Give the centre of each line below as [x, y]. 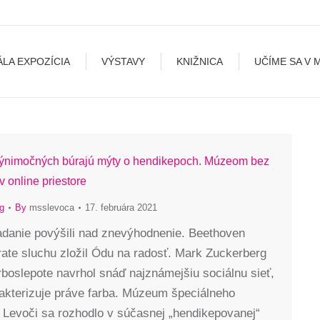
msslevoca [52, 207]
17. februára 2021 [121, 207]
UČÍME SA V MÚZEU [234, 24]
